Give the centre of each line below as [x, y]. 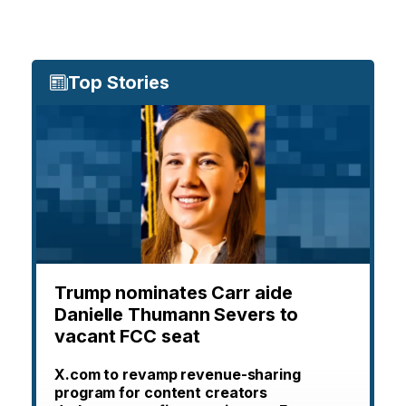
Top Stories [119, 83]
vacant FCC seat [127, 337]
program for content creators [161, 393]
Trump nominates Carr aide [174, 293]
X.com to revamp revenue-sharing [178, 375]
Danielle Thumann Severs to [177, 315]
